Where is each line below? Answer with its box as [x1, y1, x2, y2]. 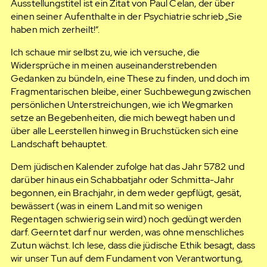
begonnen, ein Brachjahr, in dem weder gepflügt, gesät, [10, 187, 242, 200]
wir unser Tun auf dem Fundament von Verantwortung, [10, 252, 243, 265]
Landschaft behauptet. [10, 138, 108, 151]
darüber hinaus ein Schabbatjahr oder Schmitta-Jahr [10, 173, 234, 187]
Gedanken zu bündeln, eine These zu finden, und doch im [10, 72, 250, 85]
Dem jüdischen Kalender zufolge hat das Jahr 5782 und [10, 160, 245, 173]
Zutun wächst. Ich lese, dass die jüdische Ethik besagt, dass [10, 239, 256, 252]
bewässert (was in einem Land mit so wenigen [10, 200, 203, 213]
